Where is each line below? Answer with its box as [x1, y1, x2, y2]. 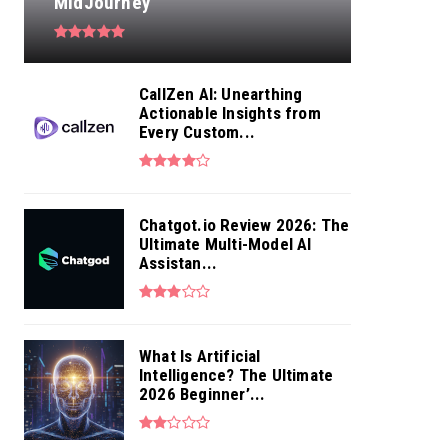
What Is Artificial [139, 346, 261, 367]
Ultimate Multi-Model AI [139, 234, 312, 255]
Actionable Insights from [139, 103, 321, 124]
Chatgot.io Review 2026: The [139, 215, 350, 236]
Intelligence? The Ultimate [139, 365, 334, 386]
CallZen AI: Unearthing [139, 84, 303, 105]
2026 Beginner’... [139, 384, 266, 405]
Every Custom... [139, 122, 255, 143]
